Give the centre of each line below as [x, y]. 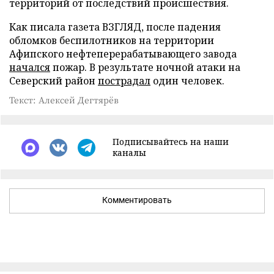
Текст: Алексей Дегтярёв [64, 100]
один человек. [187, 81]
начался [30, 67]
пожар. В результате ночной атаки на [145, 67]
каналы [129, 153]
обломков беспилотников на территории [112, 40]
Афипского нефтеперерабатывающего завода [123, 54]
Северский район [54, 81]
